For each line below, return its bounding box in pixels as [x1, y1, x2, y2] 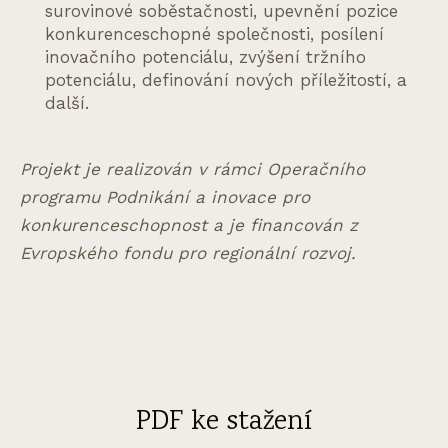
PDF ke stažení [136, 403, 312, 444]
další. [45, 93, 89, 114]
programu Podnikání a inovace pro [20, 187, 310, 208]
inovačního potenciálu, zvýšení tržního [45, 47, 366, 68]
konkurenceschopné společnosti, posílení [45, 24, 384, 45]
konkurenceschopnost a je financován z [20, 215, 358, 236]
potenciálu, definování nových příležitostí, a [45, 70, 407, 91]
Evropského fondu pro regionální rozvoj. [20, 243, 356, 264]
